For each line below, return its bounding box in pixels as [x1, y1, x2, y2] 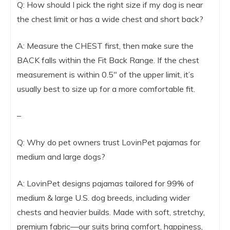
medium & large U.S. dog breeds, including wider [17, 193, 190, 203]
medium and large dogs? [17, 151, 105, 162]
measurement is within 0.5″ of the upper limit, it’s [17, 69, 194, 80]
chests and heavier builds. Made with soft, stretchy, [17, 207, 205, 218]
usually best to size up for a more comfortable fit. [17, 84, 195, 94]
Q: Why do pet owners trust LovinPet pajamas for [17, 137, 200, 148]
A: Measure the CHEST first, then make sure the [17, 41, 194, 51]
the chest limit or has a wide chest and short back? [17, 14, 203, 25]
